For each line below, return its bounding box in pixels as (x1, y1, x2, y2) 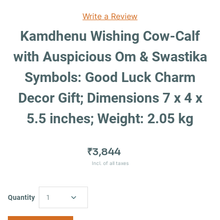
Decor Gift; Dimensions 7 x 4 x (18, 90, 202, 107)
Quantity (8, 193, 35, 201)
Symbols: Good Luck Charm (25, 69, 195, 86)
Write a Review (82, 11, 137, 22)
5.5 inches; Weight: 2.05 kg (27, 110, 193, 127)
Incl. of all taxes (91, 160, 129, 166)
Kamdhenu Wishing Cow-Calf (20, 28, 200, 45)
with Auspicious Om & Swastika (13, 49, 207, 65)
